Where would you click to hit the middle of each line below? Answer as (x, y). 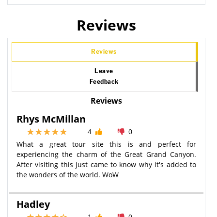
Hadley (33, 204)
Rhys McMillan (51, 119)
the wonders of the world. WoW (68, 174)
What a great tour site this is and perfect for (106, 144)
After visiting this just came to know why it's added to (106, 164)
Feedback (104, 81)
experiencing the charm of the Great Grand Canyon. (106, 154)
